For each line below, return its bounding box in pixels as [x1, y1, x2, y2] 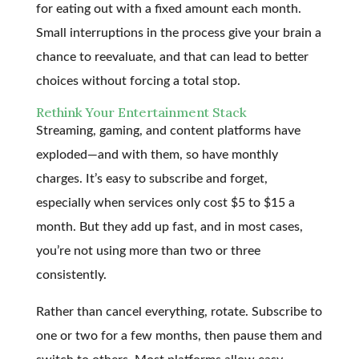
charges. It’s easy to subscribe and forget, [35, 171, 268, 185]
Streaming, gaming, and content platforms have [35, 123, 301, 137]
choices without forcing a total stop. [35, 74, 240, 87]
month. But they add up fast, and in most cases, [35, 220, 303, 233]
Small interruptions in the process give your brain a [35, 26, 321, 39]
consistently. [35, 268, 107, 281]
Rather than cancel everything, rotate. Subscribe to [35, 305, 322, 318]
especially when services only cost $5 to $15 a [35, 196, 295, 209]
